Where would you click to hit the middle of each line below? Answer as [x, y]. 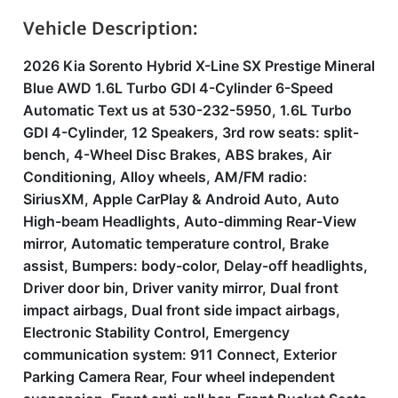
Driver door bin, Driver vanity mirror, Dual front [181, 288]
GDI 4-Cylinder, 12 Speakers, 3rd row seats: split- [191, 132]
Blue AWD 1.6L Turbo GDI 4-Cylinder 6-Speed [178, 88]
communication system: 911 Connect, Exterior [180, 354]
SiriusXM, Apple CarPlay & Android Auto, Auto [181, 199]
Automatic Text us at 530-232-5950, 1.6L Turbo [187, 110]
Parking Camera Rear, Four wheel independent [179, 377]
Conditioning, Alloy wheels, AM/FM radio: [165, 177]
